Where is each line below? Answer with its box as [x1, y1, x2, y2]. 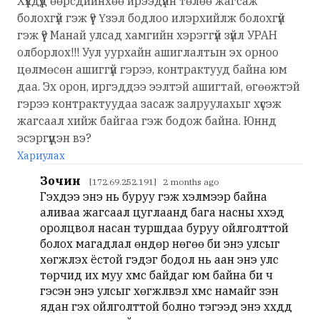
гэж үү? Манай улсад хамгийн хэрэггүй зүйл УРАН [17, 28, 277, 42]
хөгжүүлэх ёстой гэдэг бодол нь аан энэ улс [40, 252, 279, 266]
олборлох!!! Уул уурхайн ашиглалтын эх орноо [17, 45, 279, 59]
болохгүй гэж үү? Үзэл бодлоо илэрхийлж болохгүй [17, 11, 285, 25]
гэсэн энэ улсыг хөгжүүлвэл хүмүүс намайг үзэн [40, 284, 279, 298]
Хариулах [17, 149, 65, 162]
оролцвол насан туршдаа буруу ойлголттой [40, 221, 289, 235]
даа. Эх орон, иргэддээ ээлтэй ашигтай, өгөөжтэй [17, 79, 300, 94]
